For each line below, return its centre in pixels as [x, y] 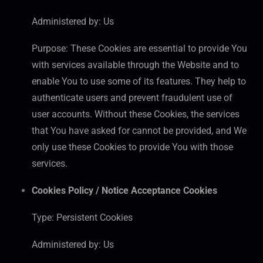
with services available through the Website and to [135, 65]
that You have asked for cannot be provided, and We [139, 131]
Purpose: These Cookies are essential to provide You [139, 49]
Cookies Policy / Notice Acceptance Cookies [124, 191]
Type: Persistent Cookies [82, 218]
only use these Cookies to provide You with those [132, 147]
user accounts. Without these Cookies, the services [136, 114]
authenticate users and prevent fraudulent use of [132, 98]
